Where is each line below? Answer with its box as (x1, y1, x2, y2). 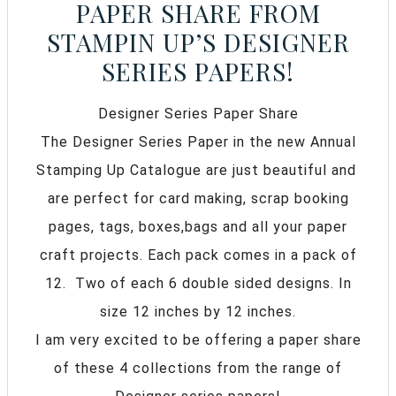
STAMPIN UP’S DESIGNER (46, 26, 350, 59)
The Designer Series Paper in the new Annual (40, 133, 356, 151)
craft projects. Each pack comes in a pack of (39, 247, 357, 264)
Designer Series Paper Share (97, 105, 299, 123)
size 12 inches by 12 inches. (100, 303, 296, 321)
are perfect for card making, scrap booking (47, 190, 349, 208)
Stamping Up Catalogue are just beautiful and (35, 162, 361, 179)
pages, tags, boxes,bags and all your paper (49, 218, 347, 236)
